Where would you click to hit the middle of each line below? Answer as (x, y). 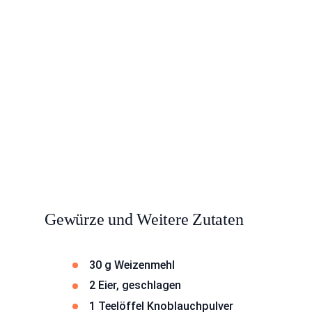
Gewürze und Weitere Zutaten (144, 219)
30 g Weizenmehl (132, 265)
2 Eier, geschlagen (135, 286)
